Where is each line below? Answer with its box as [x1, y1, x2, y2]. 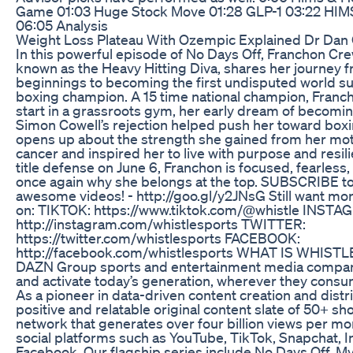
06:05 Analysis [16, 16, 108, 34]
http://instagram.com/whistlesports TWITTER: [16, 214, 306, 232]
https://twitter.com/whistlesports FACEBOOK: [16, 229, 300, 247]
